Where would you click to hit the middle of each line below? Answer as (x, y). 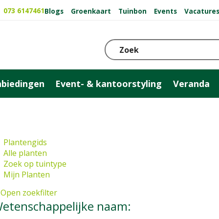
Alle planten (25, 153)
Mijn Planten (27, 175)
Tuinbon (132, 11)
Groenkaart (91, 11)
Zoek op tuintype (35, 164)
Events (165, 11)
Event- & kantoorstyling (109, 83)
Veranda (192, 83)
